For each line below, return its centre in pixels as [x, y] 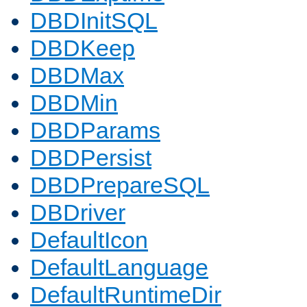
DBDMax [77, 76]
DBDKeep [83, 48]
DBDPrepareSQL [120, 185]
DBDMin [74, 103]
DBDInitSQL [94, 21]
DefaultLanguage [119, 268]
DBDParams [95, 131]
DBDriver [78, 213]
